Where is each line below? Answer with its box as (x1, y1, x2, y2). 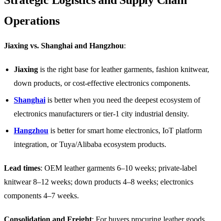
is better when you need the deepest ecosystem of (45, 95, 200, 104)
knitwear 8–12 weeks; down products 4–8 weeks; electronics (4, 177, 193, 186)
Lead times (4, 163, 40, 172)
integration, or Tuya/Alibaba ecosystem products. (14, 140, 166, 148)
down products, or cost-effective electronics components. (14, 78, 190, 87)
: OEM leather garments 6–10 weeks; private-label (40, 163, 197, 172)
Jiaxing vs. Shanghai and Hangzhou (4, 41, 124, 50)
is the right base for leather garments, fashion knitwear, (38, 65, 209, 74)
